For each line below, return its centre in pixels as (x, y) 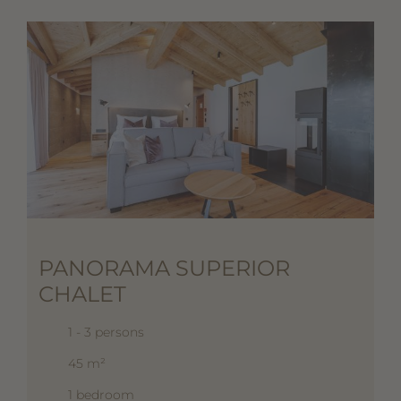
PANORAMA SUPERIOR (164, 268)
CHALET (82, 294)
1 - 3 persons (106, 332)
